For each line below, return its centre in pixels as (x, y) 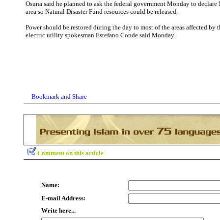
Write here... (58, 210)
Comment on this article (70, 153)
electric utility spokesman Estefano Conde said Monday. (100, 35)
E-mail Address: (63, 198)
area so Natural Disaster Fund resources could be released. (102, 12)
